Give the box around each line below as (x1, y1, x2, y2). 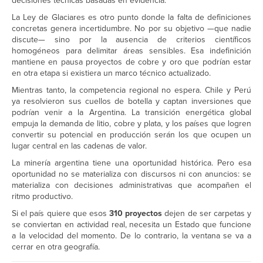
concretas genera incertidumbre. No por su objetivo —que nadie (12, 22, 251, 35)
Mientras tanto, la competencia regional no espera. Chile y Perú (12, 84, 251, 97)
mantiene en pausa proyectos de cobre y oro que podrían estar (12, 56, 251, 69)
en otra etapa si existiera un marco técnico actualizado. (12, 67, 211, 80)
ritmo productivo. (12, 190, 73, 203)
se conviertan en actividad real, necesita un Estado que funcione (12, 218, 251, 231)
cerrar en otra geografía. (12, 241, 100, 254)
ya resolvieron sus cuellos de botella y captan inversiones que (12, 95, 251, 108)
